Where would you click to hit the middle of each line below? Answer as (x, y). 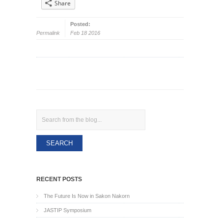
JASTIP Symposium (68, 210)
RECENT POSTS (59, 179)
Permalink (48, 33)
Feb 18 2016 (85, 33)
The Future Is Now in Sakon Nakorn (87, 196)
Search (45, 114)
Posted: (80, 24)
